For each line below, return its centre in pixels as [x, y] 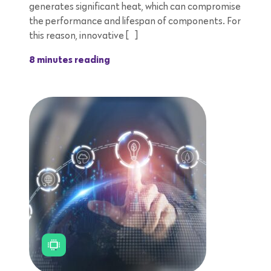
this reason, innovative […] [83, 36]
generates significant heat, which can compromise [135, 7]
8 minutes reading [70, 61]
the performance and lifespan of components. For [135, 21]
